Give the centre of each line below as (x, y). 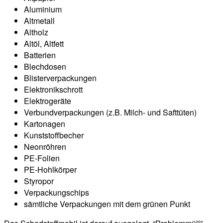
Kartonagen (45, 123)
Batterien (40, 55)
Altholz (36, 32)
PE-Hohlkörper (50, 169)
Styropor (39, 181)
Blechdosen (45, 66)
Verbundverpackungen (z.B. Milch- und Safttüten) (110, 112)
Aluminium (43, 9)
